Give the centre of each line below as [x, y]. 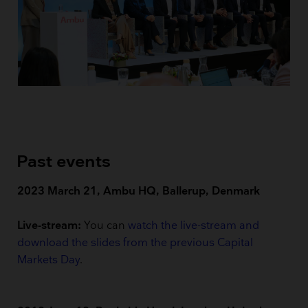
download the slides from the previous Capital [135, 243]
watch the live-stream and [194, 226]
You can [105, 226]
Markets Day [49, 261]
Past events [64, 162]
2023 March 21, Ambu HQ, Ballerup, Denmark [139, 192]
